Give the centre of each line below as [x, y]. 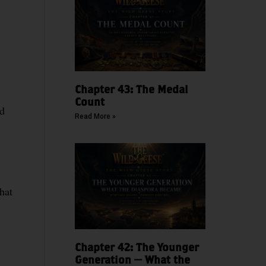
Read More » [95, 116]
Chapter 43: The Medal [131, 89]
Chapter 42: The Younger [137, 248]
